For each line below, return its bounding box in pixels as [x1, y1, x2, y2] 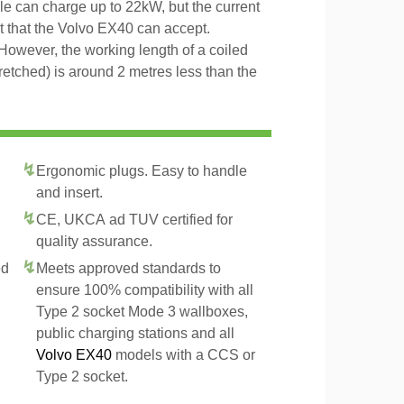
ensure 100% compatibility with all [36, 282, 253, 298]
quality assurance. [36, 234, 152, 249]
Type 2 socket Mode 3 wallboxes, [36, 304, 248, 319]
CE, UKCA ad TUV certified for [36, 212, 233, 227]
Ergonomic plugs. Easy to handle [36, 163, 247, 179]
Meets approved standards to [36, 261, 221, 276]
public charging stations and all [36, 326, 234, 341]
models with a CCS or [112, 347, 255, 363]
